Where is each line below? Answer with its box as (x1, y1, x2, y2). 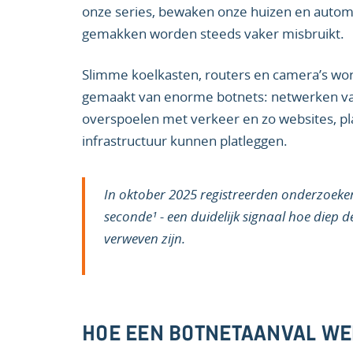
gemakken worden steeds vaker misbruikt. (82, 24, 344, 43)
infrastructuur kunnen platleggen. (82, 132, 288, 150)
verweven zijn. (104, 229, 185, 247)
